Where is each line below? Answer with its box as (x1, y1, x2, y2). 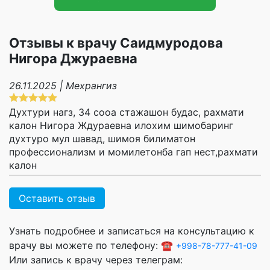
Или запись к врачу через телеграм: (9, 254, 183, 266)
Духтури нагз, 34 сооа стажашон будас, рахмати (9, 106, 244, 119)
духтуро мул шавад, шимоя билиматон (9, 133, 195, 145)
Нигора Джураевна (9, 51, 137, 67)
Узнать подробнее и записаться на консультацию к (9, 225, 254, 237)
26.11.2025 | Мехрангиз (9, 80, 117, 92)
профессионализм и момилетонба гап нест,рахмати (9, 146, 258, 159)
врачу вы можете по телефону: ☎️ (9, 239, 176, 252)
